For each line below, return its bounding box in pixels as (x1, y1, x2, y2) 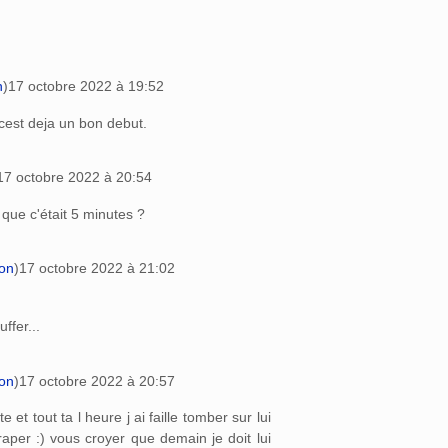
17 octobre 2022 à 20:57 (19, 372, 175, 389)
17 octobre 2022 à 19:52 (8, 78, 164, 95)
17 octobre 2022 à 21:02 (19, 259, 175, 276)
